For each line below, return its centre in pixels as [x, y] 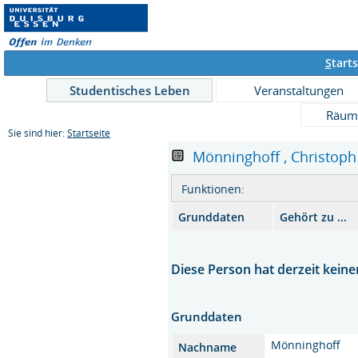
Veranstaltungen [299, 90]
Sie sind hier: [38, 133]
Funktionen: [213, 189]
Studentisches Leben [129, 90]
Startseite [89, 133]
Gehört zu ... [314, 217]
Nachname [208, 347]
